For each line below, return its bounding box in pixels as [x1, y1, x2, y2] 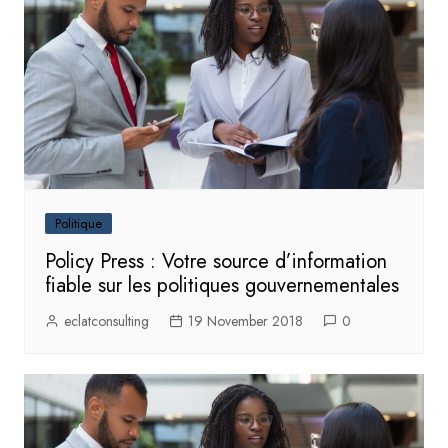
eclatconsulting [63, 310, 149, 331]
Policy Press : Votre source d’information [44, 246, 387, 276]
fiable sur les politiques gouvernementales [44, 270, 399, 300]
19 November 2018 [187, 310, 303, 331]
